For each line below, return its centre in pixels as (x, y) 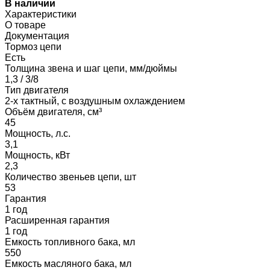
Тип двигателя (37, 90)
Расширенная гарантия (57, 220)
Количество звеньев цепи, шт (71, 177)
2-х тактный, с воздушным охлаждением (95, 101)
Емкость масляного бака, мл (68, 263)
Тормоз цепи (33, 46)
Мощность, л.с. (38, 133)
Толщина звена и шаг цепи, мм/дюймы (91, 68)
